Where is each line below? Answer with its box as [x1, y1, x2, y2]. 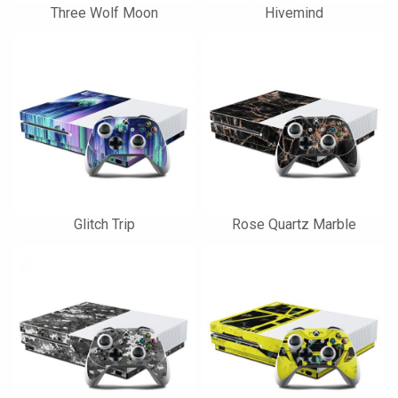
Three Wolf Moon [50, 4, 158, 21]
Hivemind [265, 4, 323, 21]
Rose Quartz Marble [232, 216, 356, 233]
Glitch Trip [73, 216, 135, 233]
